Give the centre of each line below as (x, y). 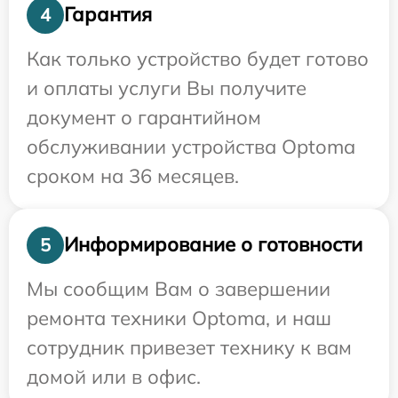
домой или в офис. (114, 376)
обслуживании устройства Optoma (191, 146)
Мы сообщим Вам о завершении (179, 288)
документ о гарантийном (144, 117)
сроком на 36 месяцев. (133, 175)
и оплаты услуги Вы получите (167, 88)
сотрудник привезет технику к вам (189, 347)
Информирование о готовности (213, 245)
